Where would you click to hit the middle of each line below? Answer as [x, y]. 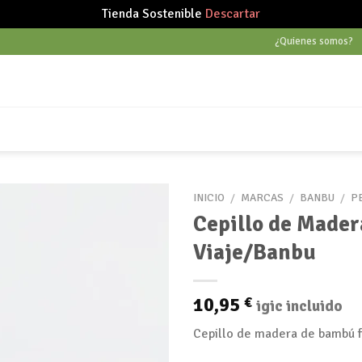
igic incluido [299, 306]
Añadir [138, 267]
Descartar [233, 14]
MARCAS [263, 198]
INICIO [209, 198]
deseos [138, 325]
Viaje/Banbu [255, 252]
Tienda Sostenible [154, 14]
